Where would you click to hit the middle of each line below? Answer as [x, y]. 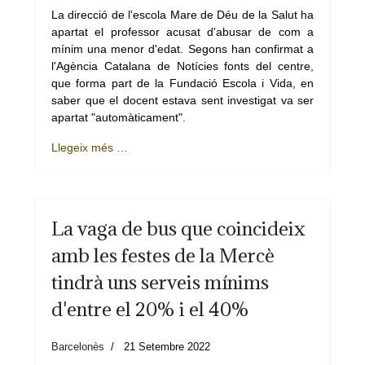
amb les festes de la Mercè [163, 255]
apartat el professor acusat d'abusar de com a [182, 32]
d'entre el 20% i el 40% [150, 309]
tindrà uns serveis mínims [160, 282]
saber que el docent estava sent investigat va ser [182, 100]
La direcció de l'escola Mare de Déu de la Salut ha [182, 15]
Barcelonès [78, 347]
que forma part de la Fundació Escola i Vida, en [182, 83]
